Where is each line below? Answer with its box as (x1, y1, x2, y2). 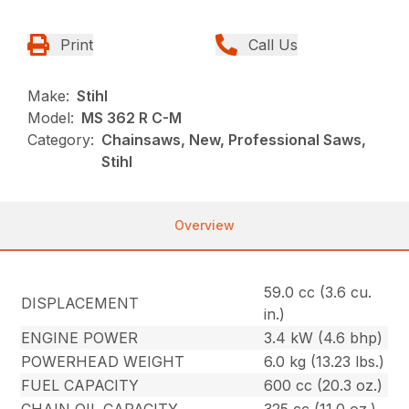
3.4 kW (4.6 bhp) (264, 329, 383, 348)
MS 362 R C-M (81, 109, 183, 128)
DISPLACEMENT (21, 294, 140, 313)
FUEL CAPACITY (21, 376, 140, 395)
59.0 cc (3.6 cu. (264, 283, 372, 302)
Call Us (248, 36, 298, 55)
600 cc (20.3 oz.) (264, 376, 383, 395)
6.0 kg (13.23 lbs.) (264, 352, 385, 372)
